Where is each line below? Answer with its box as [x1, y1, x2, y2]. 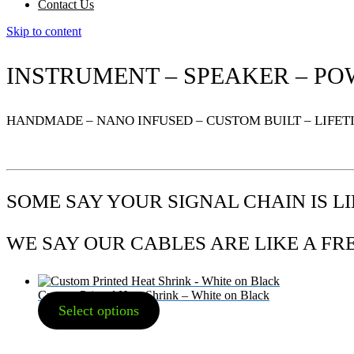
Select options [58, 302, 139, 318]
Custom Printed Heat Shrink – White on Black [38, 288, 269, 302]
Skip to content [6, 24, 81, 38]
